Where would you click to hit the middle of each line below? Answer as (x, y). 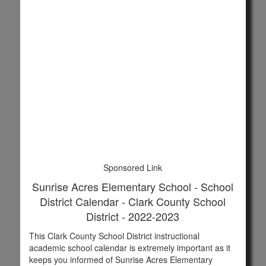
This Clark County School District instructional (114, 235)
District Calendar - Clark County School (133, 201)
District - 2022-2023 (133, 216)
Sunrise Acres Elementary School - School (133, 186)
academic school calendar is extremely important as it (129, 247)
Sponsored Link (133, 167)
